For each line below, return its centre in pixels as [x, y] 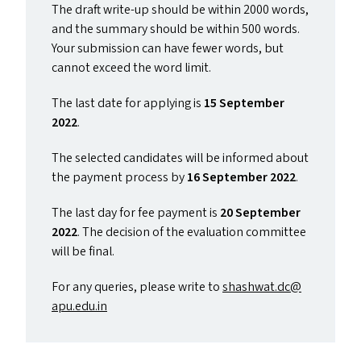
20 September [260, 213]
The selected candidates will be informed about [180, 158]
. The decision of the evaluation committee [192, 232]
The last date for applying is [128, 103]
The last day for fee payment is [136, 213]
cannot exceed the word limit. [131, 68]
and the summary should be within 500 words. [176, 29]
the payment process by [119, 177]
